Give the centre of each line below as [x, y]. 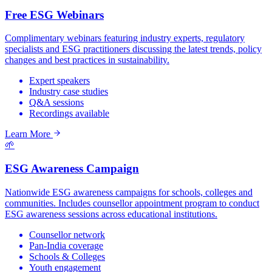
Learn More [29, 134]
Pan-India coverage [66, 245]
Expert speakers [59, 81]
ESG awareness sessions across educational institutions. [111, 214]
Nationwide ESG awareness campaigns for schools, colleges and [129, 192]
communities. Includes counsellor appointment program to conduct [132, 203]
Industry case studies [69, 92]
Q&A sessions [56, 103]
